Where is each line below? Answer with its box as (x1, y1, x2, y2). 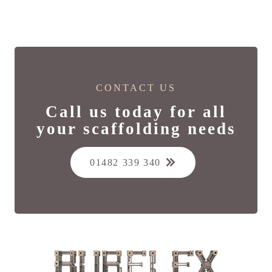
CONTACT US (96, 82, 176, 93)
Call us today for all (46, 103, 226, 121)
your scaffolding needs (36, 120, 236, 138)
